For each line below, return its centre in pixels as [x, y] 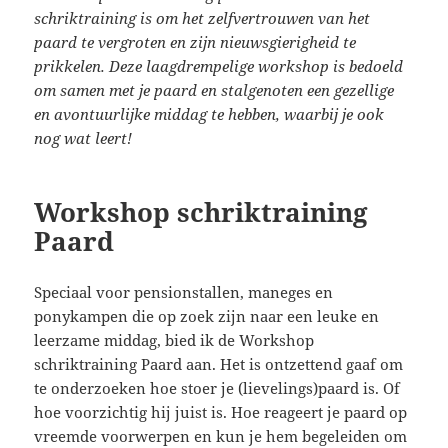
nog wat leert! [85, 137]
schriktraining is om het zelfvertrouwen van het [202, 17]
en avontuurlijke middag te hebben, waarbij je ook [209, 113]
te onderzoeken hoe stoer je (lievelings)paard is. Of [217, 387]
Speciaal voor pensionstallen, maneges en [184, 291]
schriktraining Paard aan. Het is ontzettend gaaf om [219, 363]
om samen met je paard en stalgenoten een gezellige [214, 89]
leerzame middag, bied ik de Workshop [174, 339]
